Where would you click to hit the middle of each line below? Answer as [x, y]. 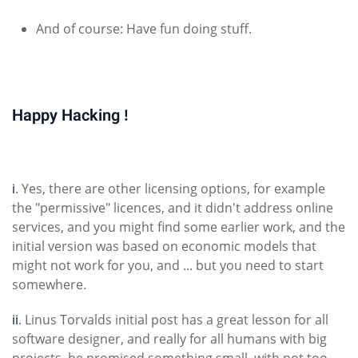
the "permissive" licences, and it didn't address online [173, 208]
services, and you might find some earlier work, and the [179, 227]
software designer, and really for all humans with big [169, 339]
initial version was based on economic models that [164, 247]
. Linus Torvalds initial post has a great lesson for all [173, 320]
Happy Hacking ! [70, 117]
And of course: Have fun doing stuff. [144, 29]
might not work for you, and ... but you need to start [168, 266]
